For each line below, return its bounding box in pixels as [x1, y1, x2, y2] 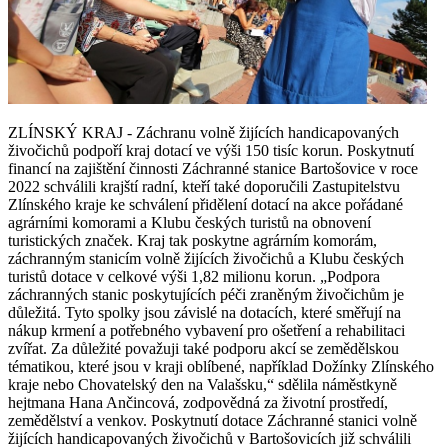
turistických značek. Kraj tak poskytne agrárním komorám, [8, 231, 377, 249]
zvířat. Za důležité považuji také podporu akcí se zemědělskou [8, 339, 399, 357]
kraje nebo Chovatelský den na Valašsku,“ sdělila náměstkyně [8, 375, 397, 393]
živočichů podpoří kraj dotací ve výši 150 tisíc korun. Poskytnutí [8, 141, 414, 159]
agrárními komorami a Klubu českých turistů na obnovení [8, 213, 371, 231]
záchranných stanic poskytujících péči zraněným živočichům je [8, 285, 404, 303]
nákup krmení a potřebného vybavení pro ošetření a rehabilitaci [8, 321, 405, 339]
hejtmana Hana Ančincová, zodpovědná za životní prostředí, [8, 393, 388, 411]
